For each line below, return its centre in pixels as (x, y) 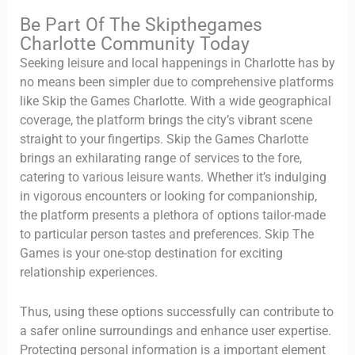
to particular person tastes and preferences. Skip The (166, 234)
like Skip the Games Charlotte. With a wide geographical (175, 101)
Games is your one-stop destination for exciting (151, 253)
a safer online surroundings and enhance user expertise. (175, 330)
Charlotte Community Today (134, 44)
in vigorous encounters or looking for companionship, (168, 196)
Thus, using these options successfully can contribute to (176, 311)
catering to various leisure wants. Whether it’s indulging (173, 177)
